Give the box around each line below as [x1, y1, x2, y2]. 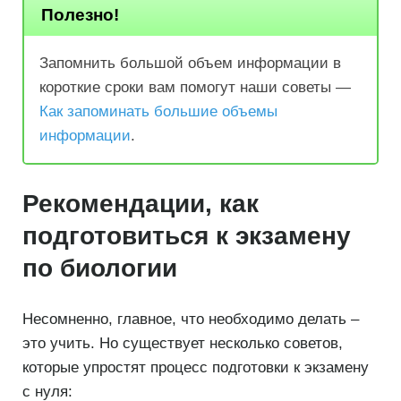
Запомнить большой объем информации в [39, 55, 341, 73]
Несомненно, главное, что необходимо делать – [22, 311, 359, 328]
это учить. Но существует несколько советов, [22, 335, 343, 352]
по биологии [22, 253, 177, 282]
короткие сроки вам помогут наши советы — [39, 79, 351, 97]
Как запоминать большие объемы [39, 103, 277, 121]
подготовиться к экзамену [22, 221, 351, 250]
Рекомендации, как [22, 189, 259, 218]
